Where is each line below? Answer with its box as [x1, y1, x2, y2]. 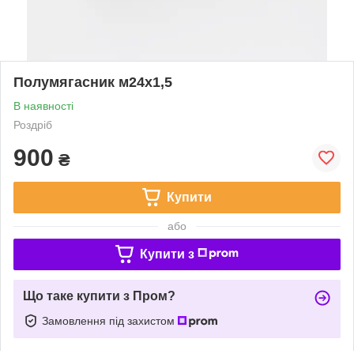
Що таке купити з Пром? [23, 288, 175, 303]
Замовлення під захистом [42, 314, 178, 327]
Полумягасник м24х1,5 [13, 73, 172, 90]
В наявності [13, 99, 73, 112]
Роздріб [13, 118, 52, 131]
